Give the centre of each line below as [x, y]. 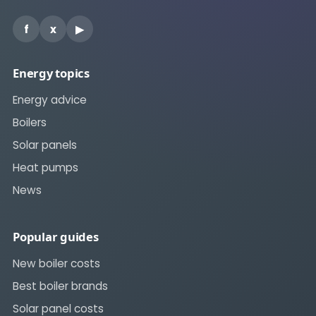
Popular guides [56, 237]
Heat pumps [45, 168]
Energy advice [50, 100]
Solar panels [45, 145]
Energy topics [51, 73]
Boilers [30, 123]
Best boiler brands [60, 286]
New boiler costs [56, 264]
